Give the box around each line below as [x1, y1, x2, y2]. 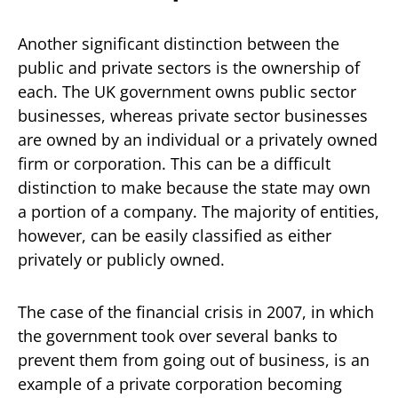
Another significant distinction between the [18, 32, 339, 54]
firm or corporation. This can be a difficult [18, 152, 330, 174]
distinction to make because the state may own [18, 176, 370, 198]
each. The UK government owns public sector [18, 80, 356, 102]
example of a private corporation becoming [18, 372, 342, 394]
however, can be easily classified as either [18, 224, 331, 246]
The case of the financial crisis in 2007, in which [18, 300, 374, 322]
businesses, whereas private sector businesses [18, 104, 368, 126]
